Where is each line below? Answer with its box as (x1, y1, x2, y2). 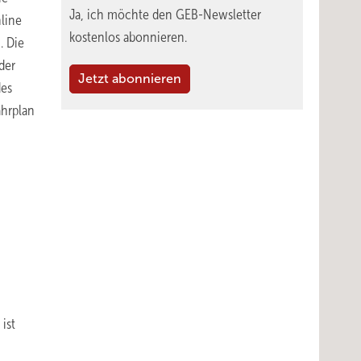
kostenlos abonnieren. (69, 29, 187, 45)
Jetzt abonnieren (78, 72, 181, 85)
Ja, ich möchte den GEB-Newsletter (69, 6, 261, 23)
